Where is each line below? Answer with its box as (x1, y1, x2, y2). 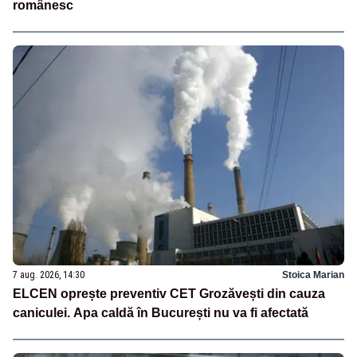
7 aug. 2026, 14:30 (13, 269, 84, 281)
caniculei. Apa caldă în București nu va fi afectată (13, 306, 308, 320)
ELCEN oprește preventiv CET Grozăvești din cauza (13, 287, 325, 301)
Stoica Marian (282, 269, 344, 281)
